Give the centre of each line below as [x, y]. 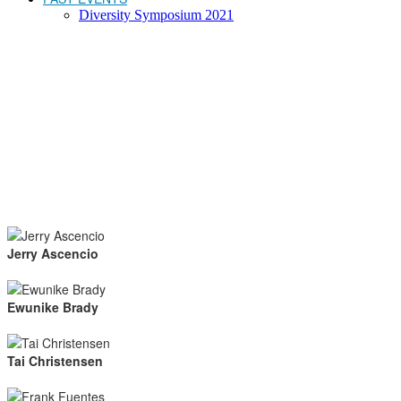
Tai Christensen [55, 361]
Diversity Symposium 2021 [156, 15]
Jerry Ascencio [53, 253]
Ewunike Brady [53, 307]
